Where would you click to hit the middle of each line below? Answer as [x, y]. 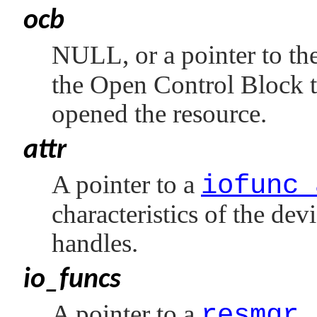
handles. [95, 243]
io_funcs [72, 280]
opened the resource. [159, 114]
